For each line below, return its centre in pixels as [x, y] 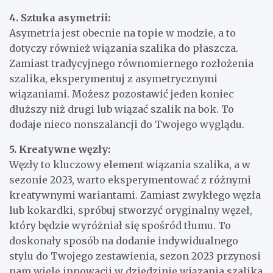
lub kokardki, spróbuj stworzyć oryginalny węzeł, [131, 210]
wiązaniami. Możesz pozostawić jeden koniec [122, 94]
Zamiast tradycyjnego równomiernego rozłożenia [131, 63]
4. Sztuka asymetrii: [60, 17]
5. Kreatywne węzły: [60, 149]
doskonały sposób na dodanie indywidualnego [124, 240]
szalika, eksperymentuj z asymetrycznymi [113, 78]
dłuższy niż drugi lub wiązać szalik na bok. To [122, 109]
